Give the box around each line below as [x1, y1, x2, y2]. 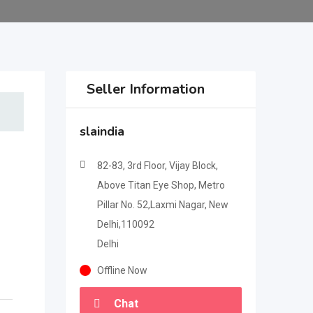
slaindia [79, 123, 124, 140]
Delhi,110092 [96, 219, 154, 230]
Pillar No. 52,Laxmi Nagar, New [96, 199, 228, 210]
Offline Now [96, 265, 147, 276]
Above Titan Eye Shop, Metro [96, 180, 225, 191]
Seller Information [86, 80, 205, 99]
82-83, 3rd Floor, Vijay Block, [96, 160, 218, 171]
